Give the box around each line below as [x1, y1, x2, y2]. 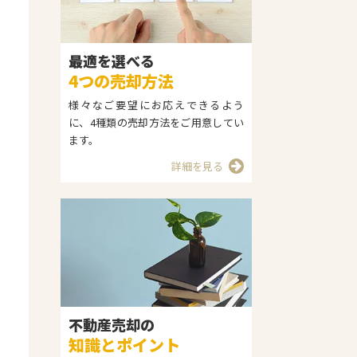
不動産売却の [69, 314, 155, 335]
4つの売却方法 [69, 69, 174, 92]
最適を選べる [69, 50, 155, 71]
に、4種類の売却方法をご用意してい [69, 115, 244, 130]
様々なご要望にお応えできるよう [69, 97, 244, 112]
